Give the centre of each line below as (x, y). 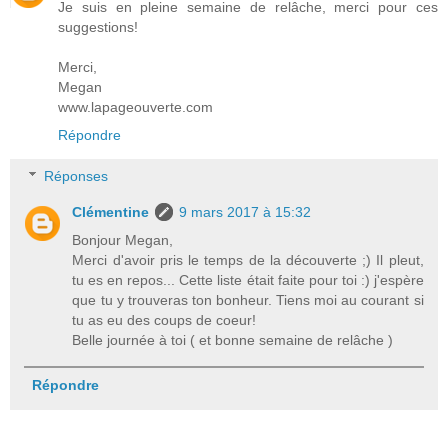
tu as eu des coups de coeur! (164, 320)
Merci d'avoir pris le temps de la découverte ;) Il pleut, (248, 260)
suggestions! (98, 26)
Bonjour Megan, (123, 240)
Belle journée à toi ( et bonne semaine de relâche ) (233, 340)
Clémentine (111, 212)
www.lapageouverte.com (135, 106)
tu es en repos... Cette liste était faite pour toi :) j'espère (248, 280)
